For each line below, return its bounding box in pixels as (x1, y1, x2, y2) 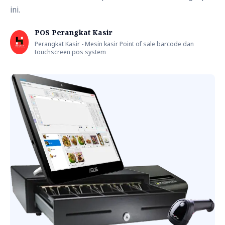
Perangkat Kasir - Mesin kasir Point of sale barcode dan (35, 39, 194, 48)
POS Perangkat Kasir (35, 28, 113, 37)
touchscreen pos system (35, 47, 106, 56)
